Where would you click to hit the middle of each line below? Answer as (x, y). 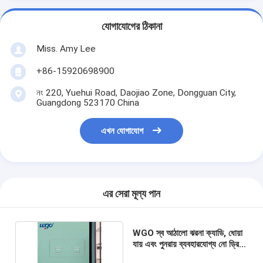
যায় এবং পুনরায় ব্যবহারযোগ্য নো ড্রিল (188, 244)
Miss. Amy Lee (66, 48)
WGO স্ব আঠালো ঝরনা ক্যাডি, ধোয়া (187, 233)
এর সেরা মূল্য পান (131, 194)
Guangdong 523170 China (87, 102)
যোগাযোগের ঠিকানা (131, 27)
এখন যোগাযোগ (122, 131)
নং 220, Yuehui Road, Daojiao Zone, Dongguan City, (136, 92)
